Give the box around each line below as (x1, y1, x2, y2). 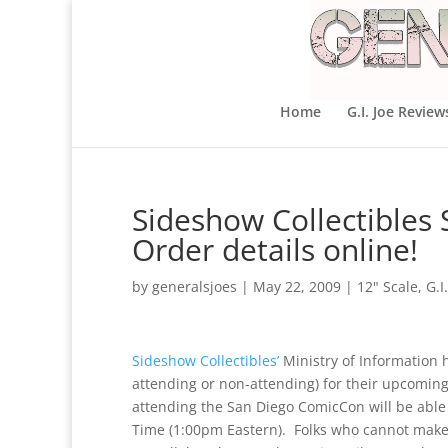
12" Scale (357, 277, 418, 296)
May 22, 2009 (253, 277, 341, 296)
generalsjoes (152, 277, 237, 296)
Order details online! (132, 229, 418, 270)
